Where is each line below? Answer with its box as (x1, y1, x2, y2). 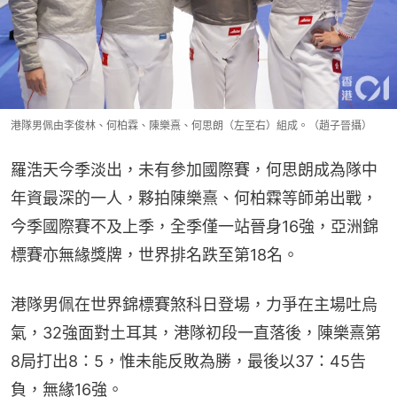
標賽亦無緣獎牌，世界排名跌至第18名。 (11, 245, 299, 264)
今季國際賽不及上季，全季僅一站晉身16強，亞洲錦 (11, 216, 378, 236)
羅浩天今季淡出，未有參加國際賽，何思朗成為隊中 (11, 160, 378, 179)
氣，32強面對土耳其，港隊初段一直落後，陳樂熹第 (11, 323, 381, 342)
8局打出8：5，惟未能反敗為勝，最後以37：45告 (11, 351, 366, 370)
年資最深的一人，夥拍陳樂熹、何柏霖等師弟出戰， (11, 188, 378, 207)
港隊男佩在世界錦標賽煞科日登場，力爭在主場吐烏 (11, 294, 378, 314)
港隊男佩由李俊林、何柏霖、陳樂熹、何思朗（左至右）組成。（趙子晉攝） (11, 118, 372, 132)
